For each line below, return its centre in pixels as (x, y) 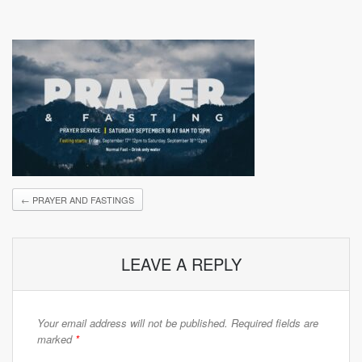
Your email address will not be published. (133, 323)
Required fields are (275, 323)
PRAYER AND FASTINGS (82, 200)
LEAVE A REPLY (181, 264)
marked (56, 339)
